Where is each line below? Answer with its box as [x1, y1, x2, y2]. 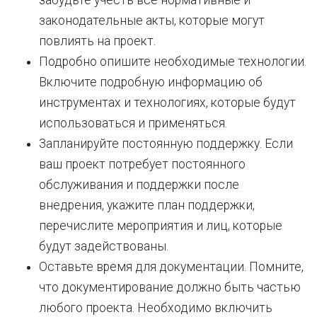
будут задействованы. [39, 239, 168, 253]
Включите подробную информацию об [39, 75, 263, 89]
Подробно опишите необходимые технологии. [39, 54, 306, 69]
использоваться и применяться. [39, 116, 227, 130]
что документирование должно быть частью [39, 280, 301, 294]
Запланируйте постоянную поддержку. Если [39, 137, 293, 151]
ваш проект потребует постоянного [39, 157, 246, 171]
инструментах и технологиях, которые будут [39, 96, 296, 110]
